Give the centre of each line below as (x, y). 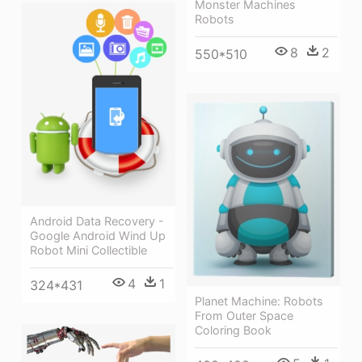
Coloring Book (233, 330)
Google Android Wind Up (98, 236)
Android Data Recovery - (97, 221)
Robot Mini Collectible (88, 250)
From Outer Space (244, 315)
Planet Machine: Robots (259, 301)
